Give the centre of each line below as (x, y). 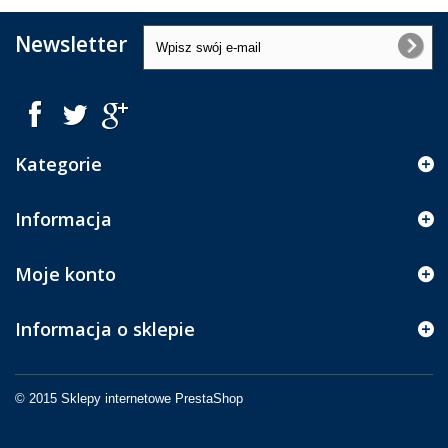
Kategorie (58, 164)
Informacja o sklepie (105, 329)
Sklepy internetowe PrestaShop (152, 398)
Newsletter (71, 44)
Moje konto (65, 274)
